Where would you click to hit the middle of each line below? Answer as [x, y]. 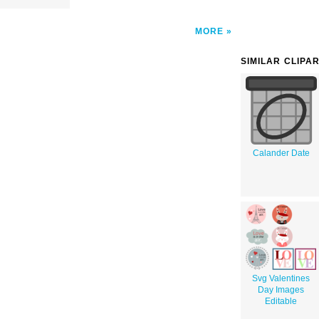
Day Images [281, 289]
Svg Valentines [281, 278]
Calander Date [281, 153]
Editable [281, 301]
